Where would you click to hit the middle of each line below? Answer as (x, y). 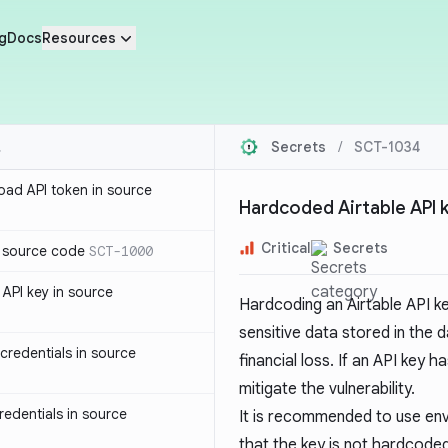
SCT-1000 (121, 251)
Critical (286, 248)
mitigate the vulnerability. (327, 389)
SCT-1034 (387, 147)
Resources (78, 38)
